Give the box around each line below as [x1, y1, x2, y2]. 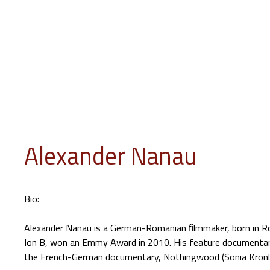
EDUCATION [185, 92, 235, 107]
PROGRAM [49, 92, 93, 107]
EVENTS [105, 92, 140, 107]
